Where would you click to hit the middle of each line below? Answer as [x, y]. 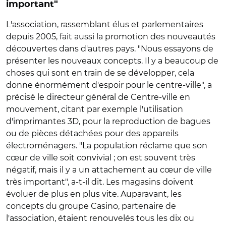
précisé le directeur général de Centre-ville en [98, 97]
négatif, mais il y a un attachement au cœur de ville [109, 170]
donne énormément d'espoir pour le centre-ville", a [109, 85]
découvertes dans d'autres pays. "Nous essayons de [110, 49]
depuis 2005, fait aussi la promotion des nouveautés [111, 37]
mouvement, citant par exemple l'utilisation [95, 109]
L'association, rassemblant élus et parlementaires [105, 24]
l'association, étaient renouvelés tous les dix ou [100, 218]
